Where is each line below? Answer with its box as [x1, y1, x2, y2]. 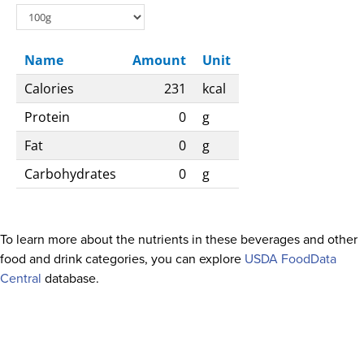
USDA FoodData [245, 249, 336, 267]
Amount [132, 51, 186, 69]
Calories [24, 80, 74, 97]
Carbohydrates [24, 165, 116, 183]
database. [41, 269, 99, 287]
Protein [24, 108, 70, 126]
